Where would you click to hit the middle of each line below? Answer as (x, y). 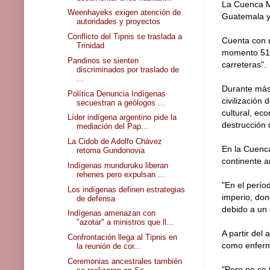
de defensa (96, 198)
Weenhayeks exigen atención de (124, 13)
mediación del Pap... (113, 127)
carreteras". (244, 65)
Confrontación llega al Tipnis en (123, 237)
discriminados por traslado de (128, 69)
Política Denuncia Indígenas (117, 93)
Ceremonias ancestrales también (125, 261)
